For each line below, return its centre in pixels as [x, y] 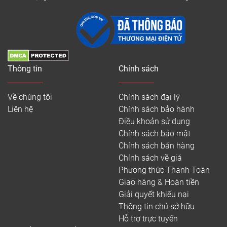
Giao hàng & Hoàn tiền [159, 182]
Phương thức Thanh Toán [164, 170]
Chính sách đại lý [149, 97]
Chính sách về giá [150, 158]
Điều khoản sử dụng [154, 122]
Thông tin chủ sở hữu [157, 207]
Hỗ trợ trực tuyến [148, 219]
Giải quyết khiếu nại [154, 195]
